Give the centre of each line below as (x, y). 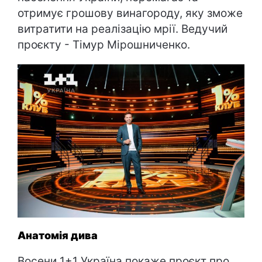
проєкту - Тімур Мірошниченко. (104, 45)
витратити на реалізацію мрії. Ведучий (123, 29)
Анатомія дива (58, 236)
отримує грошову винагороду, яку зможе (130, 13)
